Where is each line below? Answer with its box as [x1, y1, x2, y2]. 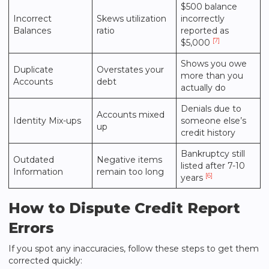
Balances [13, 25, 51, 36]
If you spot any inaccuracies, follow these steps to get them [8, 243, 259, 254]
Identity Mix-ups [13, 115, 81, 126]
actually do [181, 82, 226, 93]
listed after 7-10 [181, 160, 245, 171]
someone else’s [181, 115, 246, 126]
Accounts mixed [97, 109, 165, 120]
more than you [181, 70, 243, 81]
